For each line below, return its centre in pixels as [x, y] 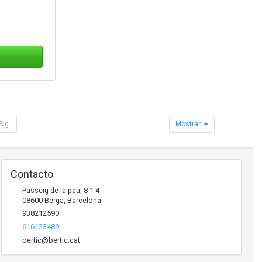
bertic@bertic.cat [51, 240]
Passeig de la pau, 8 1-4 [61, 190]
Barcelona [84, 200]
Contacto [32, 174]
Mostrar [189, 124]
